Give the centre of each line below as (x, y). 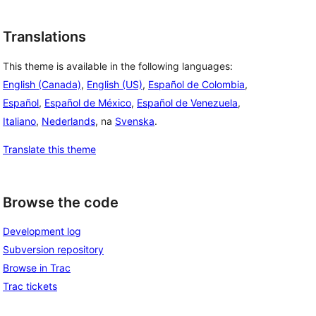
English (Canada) (42, 84)
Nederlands (68, 121)
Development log (42, 231)
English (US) (115, 84)
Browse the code (61, 202)
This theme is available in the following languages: (118, 66)
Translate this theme (49, 149)
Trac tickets (30, 286)
